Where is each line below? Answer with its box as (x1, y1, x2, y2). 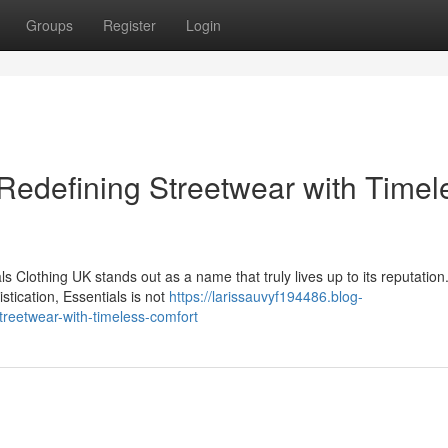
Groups (26, 15, 73, 35)
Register (103, 15, 156, 35)
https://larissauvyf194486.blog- (169, 286, 363, 306)
